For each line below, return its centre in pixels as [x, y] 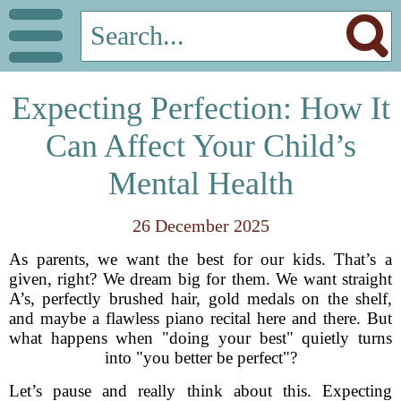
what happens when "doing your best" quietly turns [200, 338]
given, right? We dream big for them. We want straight [200, 279]
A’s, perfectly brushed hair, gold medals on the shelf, [200, 299]
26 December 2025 [200, 226]
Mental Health [200, 183]
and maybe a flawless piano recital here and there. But [200, 318]
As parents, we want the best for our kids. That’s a [200, 259]
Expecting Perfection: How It [200, 108]
